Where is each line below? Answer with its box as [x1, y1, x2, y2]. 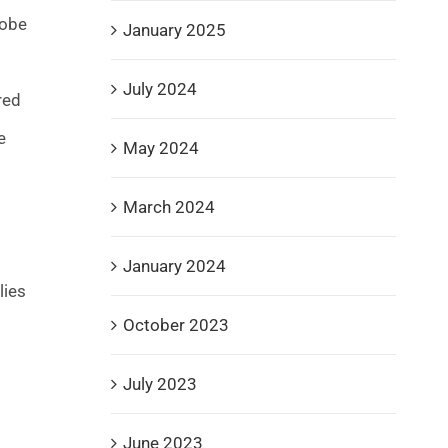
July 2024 [122, 78, 197, 99]
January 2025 [122, 19, 226, 40]
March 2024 [122, 196, 215, 217]
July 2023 [122, 373, 197, 394]
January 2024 [122, 255, 226, 276]
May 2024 [122, 137, 199, 158]
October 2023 [122, 314, 229, 335]
